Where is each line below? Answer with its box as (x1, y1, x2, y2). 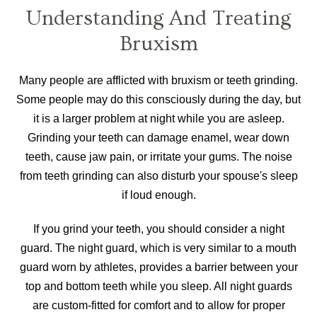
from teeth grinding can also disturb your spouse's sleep (19, 170, 298, 183)
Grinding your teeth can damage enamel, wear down (28, 132, 289, 144)
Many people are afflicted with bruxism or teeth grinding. (19, 74, 298, 87)
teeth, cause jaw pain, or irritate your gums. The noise (25, 151, 292, 163)
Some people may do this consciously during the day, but (16, 93, 301, 106)
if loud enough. (121, 189, 196, 202)
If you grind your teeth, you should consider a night (33, 223, 284, 236)
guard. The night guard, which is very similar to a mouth (21, 242, 296, 255)
